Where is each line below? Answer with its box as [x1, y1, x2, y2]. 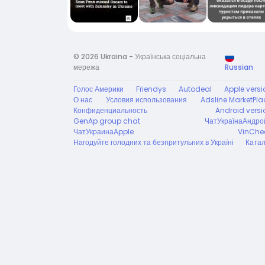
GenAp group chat [73, 116, 140, 127]
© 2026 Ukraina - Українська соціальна [73, 51, 206, 62]
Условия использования [106, 95, 187, 105]
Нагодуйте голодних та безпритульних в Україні [73, 137, 234, 148]
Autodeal [179, 84, 212, 95]
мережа [73, 62, 99, 73]
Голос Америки [73, 84, 124, 95]
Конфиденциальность [73, 105, 147, 116]
